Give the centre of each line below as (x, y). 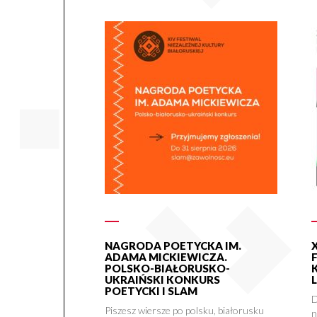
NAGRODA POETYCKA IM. (173, 246)
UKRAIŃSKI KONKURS (162, 280)
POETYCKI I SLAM (151, 291)
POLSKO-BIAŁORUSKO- (167, 269)
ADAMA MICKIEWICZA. (166, 257)
